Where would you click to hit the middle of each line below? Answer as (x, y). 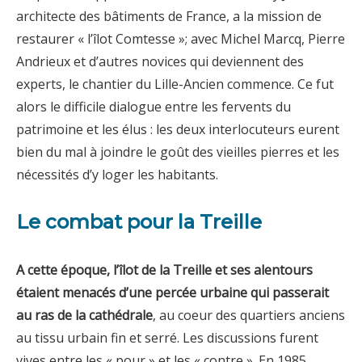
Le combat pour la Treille (139, 221)
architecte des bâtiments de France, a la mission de (169, 16)
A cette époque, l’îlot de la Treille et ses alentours (164, 269)
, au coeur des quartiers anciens (249, 315)
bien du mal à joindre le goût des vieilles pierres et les (178, 152)
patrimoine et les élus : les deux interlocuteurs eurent (178, 129)
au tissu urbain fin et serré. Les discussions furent (167, 337)
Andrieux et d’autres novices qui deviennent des (160, 61)
